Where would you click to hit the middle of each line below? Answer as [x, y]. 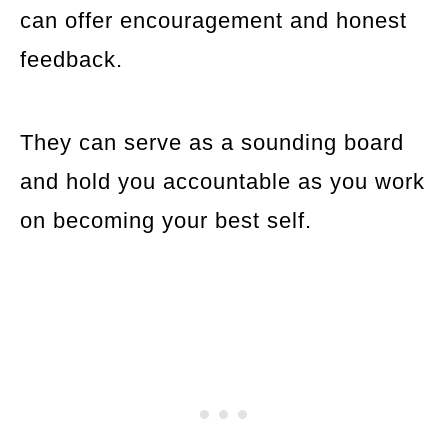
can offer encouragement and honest [213, 20]
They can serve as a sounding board [212, 142]
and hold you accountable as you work [222, 181]
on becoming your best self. [166, 220]
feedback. [71, 59]
